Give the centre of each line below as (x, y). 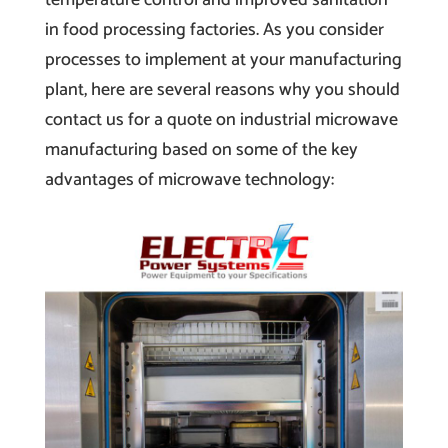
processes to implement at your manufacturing (223, 59)
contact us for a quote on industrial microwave (221, 119)
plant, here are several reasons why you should (222, 89)
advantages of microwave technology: (189, 179)
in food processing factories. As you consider (214, 29)
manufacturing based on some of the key (201, 149)
